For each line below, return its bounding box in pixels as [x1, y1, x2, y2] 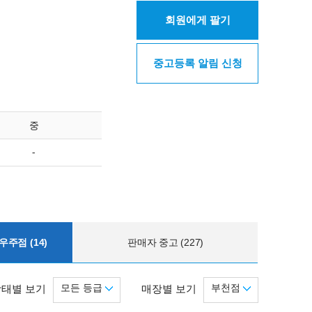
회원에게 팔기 [164, 14, 231, 26]
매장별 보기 [141, 283, 196, 295]
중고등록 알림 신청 [153, 57, 242, 69]
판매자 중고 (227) [127, 236, 204, 248]
